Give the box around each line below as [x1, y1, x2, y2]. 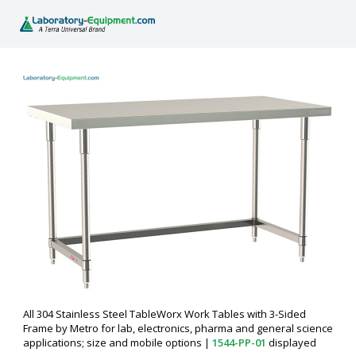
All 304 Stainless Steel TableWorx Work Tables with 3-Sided [23, 306, 306, 321]
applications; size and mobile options [23, 335, 204, 350]
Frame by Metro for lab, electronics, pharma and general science [23, 320, 333, 335]
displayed [266, 335, 316, 350]
